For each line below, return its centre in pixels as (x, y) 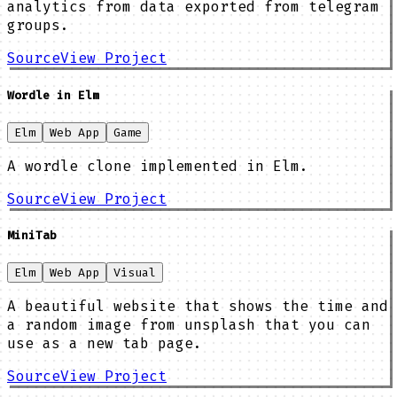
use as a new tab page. (105, 344)
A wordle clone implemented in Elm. (158, 166)
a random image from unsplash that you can (189, 325)
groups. (38, 26)
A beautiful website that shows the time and (198, 307)
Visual (135, 273)
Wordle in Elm (53, 95)
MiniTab (32, 235)
